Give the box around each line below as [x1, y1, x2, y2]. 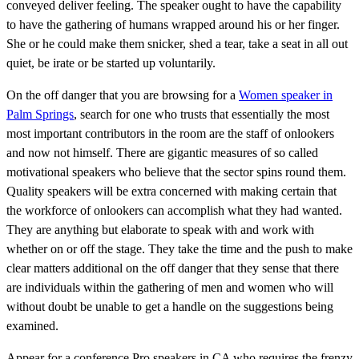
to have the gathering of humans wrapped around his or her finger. [6, 17, 340, 31]
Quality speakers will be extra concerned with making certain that [6, 184, 337, 198]
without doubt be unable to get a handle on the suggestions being [6, 299, 333, 313]
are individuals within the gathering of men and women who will [6, 280, 333, 294]
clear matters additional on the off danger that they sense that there [6, 260, 339, 275]
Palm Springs [6, 107, 74, 121]
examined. [6, 318, 58, 333]
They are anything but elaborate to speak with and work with [6, 222, 314, 236]
